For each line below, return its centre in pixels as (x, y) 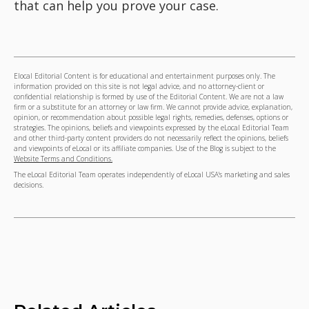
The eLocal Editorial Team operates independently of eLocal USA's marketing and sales (152, 175)
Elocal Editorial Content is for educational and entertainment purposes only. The (144, 76)
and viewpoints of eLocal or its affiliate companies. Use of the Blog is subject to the (145, 148)
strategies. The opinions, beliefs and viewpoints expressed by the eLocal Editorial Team (151, 128)
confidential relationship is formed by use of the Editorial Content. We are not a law (149, 97)
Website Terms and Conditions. (63, 159)
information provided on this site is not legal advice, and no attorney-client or (139, 86)
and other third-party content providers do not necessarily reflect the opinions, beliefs (151, 138)
